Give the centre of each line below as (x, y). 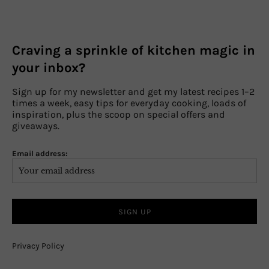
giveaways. (36, 125)
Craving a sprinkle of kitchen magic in (134, 50)
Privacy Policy (38, 246)
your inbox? (49, 68)
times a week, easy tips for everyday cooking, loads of (129, 103)
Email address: (40, 153)
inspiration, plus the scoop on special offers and (119, 114)
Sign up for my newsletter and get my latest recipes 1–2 (133, 91)
